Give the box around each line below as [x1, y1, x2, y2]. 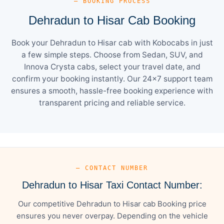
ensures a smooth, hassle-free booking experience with [11, 85, 213, 95]
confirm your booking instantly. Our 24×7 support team [11, 73, 212, 83]
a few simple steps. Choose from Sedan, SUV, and [21, 49, 203, 59]
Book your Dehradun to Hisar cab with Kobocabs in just [11, 37, 213, 47]
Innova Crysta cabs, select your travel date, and [23, 61, 200, 71]
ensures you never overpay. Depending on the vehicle [16, 210, 208, 220]
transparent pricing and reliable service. [38, 97, 185, 107]
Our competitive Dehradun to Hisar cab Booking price [17, 198, 206, 208]
